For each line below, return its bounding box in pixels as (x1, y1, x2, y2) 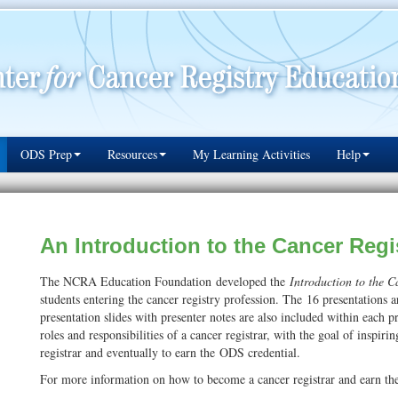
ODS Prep (20, 146, 72, 163)
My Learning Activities (193, 146, 310, 163)
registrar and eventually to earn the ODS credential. (40, 344, 301, 361)
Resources (107, 146, 157, 163)
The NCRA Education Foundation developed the (40, 273, 291, 290)
